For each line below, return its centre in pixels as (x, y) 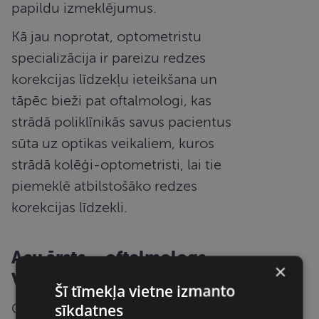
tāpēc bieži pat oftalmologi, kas (112, 100)
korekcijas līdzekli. (70, 207)
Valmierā (48, 279)
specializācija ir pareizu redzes (109, 58)
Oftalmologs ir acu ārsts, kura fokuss (128, 308)
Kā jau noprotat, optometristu (107, 36)
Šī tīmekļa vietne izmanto (145, 291)
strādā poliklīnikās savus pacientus (122, 122)
